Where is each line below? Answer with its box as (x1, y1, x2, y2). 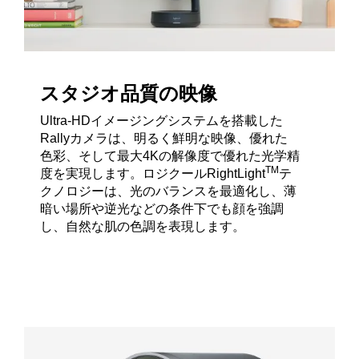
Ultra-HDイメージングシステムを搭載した (40, 113, 283, 127)
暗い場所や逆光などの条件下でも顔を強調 (40, 201, 284, 216)
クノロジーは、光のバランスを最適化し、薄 (40, 184, 296, 198)
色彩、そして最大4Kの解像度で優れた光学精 (40, 148, 300, 163)
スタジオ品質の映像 (40, 82, 217, 104)
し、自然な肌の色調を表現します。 (40, 219, 245, 233)
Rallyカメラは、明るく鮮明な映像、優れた (40, 131, 288, 145)
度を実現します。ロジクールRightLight (40, 166, 265, 180)
